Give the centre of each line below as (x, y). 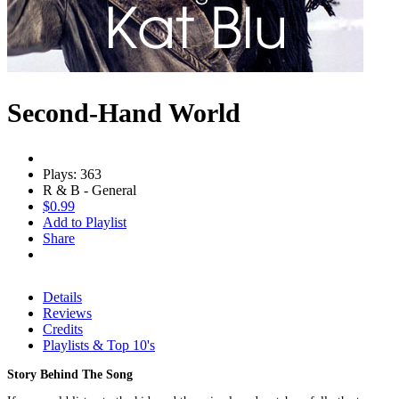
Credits (63, 329)
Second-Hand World (124, 112)
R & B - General (90, 190)
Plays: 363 (72, 174)
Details (62, 297)
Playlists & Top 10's (99, 345)
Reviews (67, 313)
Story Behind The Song (70, 374)
